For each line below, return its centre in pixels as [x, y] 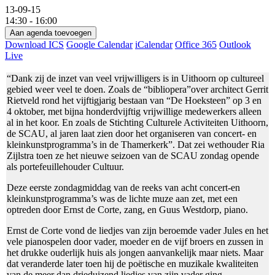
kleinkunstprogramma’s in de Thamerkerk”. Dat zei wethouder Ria [136, 144]
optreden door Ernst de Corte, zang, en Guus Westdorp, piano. [127, 209]
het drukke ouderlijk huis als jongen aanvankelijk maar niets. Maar [135, 252]
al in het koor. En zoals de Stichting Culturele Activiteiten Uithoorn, [137, 122]
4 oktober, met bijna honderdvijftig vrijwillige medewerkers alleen [134, 111]
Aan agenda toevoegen [51, 33]
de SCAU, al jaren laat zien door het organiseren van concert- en [132, 133]
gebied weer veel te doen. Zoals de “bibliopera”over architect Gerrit [137, 89]
